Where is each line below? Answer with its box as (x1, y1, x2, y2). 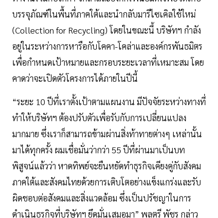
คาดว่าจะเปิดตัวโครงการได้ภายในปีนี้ (12, 73, 144, 84)
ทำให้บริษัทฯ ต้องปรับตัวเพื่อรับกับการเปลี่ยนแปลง (12, 112, 186, 124)
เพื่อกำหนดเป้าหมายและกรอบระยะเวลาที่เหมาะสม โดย (12, 56, 204, 68)
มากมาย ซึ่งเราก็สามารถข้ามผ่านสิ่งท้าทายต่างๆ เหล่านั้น (12, 128, 202, 140)
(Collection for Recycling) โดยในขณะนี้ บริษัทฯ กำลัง (12, 24, 201, 36)
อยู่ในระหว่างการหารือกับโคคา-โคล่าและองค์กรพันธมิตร (12, 40, 202, 52)
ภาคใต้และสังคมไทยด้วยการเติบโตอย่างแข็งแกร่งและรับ (12, 176, 201, 188)
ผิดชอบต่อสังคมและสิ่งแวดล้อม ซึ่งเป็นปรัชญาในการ (12, 192, 191, 204)
